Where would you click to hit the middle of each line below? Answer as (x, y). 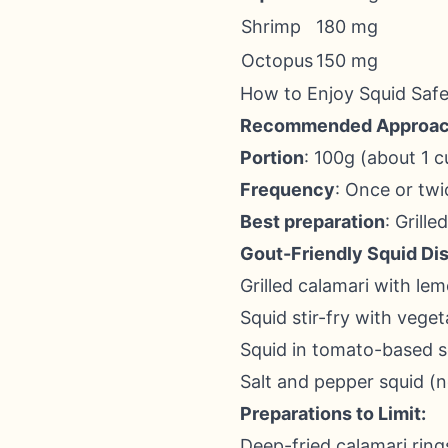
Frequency (287, 189)
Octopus (277, 60)
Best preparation (312, 221)
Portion (272, 157)
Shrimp (271, 26)
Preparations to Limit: (333, 413)
